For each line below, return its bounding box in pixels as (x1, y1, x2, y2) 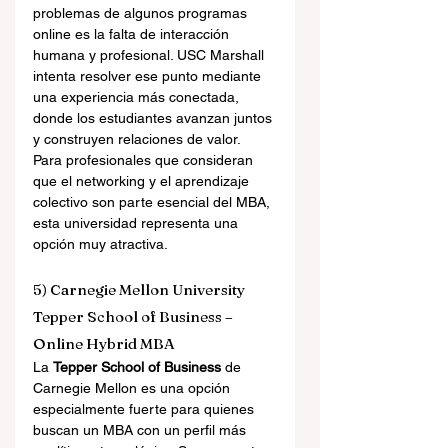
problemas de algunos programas (33, 5, 251, 21)
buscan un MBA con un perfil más (33, 422, 250, 438)
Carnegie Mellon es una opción (33, 380, 234, 396)
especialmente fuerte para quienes (33, 401, 258, 417)
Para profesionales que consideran (33, 152, 257, 168)
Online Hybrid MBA (33, 334, 175, 353)
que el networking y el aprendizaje (33, 173, 253, 189)
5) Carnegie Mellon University (33, 280, 248, 299)
